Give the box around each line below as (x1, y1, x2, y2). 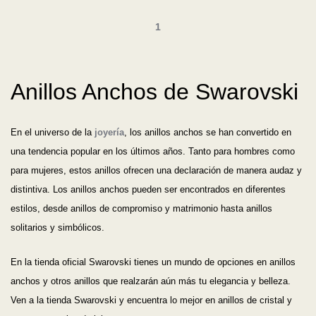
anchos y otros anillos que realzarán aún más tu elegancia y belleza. (11, 276, 291, 287)
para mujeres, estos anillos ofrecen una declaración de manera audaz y (11, 165, 302, 176)
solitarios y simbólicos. (11, 222, 104, 233)
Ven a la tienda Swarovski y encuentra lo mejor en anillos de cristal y (11, 295, 292, 306)
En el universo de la (11, 127, 95, 138)
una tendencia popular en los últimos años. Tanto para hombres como (11, 146, 295, 157)
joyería (95, 127, 124, 138)
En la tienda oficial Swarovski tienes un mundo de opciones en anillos (11, 257, 296, 268)
